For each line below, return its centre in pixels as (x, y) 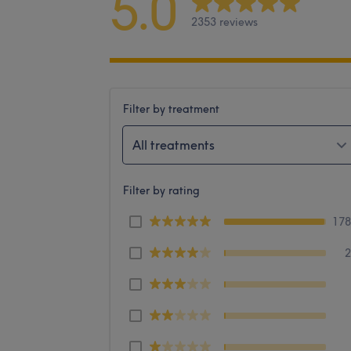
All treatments (174, 145)
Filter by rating (161, 190)
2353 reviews (224, 22)
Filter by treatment (171, 109)
